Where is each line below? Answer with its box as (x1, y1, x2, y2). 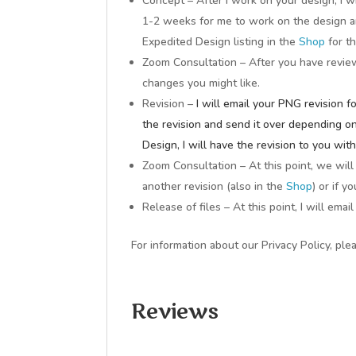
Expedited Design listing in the (142, 34, 300, 49)
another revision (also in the (142, 179, 287, 194)
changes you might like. (142, 75, 261, 91)
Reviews (131, 298, 219, 326)
